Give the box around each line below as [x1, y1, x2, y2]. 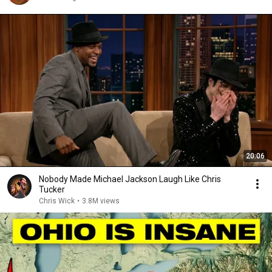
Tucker [39, 185, 65, 194]
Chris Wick [39, 197, 75, 205]
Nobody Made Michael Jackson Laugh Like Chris [39, 174, 221, 184]
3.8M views [82, 197, 120, 205]
